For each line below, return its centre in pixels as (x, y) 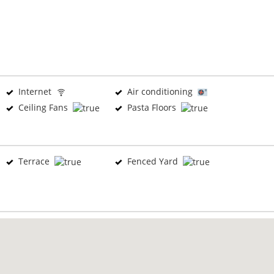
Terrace (34, 161)
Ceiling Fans (43, 107)
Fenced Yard (153, 161)
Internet (35, 91)
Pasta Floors (152, 107)
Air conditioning (160, 91)
